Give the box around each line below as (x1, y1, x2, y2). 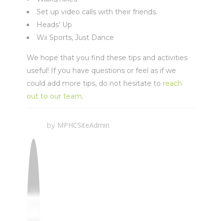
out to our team (27, 92, 82, 101)
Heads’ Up (37, 20, 72, 29)
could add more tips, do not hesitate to (27, 79, 163, 88)
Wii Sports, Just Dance (37, 33, 114, 42)
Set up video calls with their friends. (37, 7, 157, 16)
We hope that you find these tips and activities (27, 53, 187, 62)
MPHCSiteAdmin (57, 120, 110, 130)
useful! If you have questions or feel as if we (27, 66, 176, 75)
